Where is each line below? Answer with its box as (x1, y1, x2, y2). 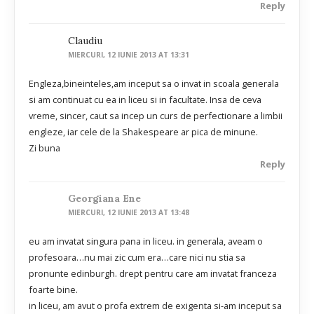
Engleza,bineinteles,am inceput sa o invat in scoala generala (29, 76, 279, 90)
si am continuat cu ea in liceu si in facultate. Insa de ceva (29, 93, 261, 106)
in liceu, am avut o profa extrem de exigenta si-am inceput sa (29, 299, 282, 313)
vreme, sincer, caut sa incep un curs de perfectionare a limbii (29, 109, 282, 122)
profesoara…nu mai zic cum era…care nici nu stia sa (29, 251, 245, 264)
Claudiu (68, 34, 103, 47)
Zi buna (29, 141, 60, 154)
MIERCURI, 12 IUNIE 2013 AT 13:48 (68, 207, 190, 218)
